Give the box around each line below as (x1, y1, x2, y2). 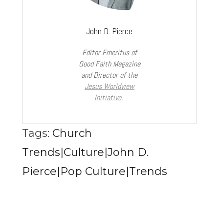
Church (52, 127, 92, 140)
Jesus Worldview (84, 81, 134, 92)
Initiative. (94, 92, 125, 103)
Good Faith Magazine (78, 59, 140, 69)
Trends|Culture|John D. (22, 146, 149, 159)
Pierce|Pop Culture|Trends (22, 165, 167, 178)
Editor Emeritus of (82, 47, 137, 58)
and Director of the (81, 70, 138, 81)
